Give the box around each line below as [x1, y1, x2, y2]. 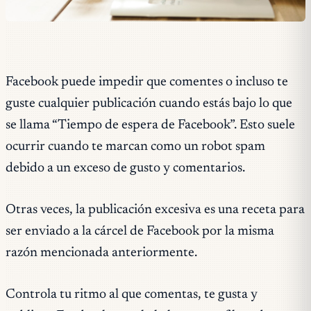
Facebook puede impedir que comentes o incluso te [6, 75, 288, 89]
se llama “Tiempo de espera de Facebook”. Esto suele [6, 118, 295, 132]
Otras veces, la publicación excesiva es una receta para [6, 203, 305, 217]
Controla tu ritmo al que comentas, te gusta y [6, 287, 258, 301]
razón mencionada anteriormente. [6, 246, 197, 260]
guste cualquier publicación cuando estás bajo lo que [6, 96, 292, 110]
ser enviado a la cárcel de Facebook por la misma [6, 224, 274, 238]
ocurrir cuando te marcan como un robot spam [6, 140, 265, 153]
